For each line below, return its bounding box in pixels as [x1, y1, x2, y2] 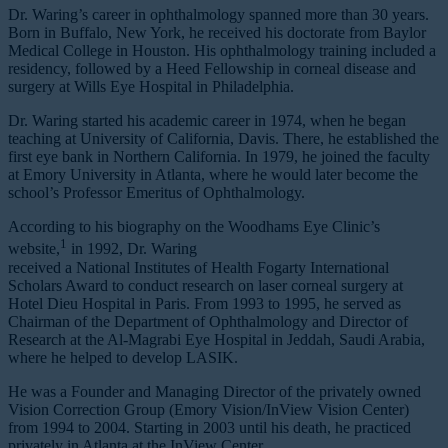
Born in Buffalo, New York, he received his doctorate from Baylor [8, 24, 426, 42]
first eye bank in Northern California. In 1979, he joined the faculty [8, 148, 430, 166]
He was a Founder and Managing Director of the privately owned [8, 382, 421, 400]
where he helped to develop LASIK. [8, 348, 238, 366]
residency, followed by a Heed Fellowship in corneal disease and [8, 60, 416, 78]
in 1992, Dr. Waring [67, 240, 197, 258]
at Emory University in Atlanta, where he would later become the [8, 166, 418, 184]
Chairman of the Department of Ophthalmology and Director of [8, 312, 408, 330]
